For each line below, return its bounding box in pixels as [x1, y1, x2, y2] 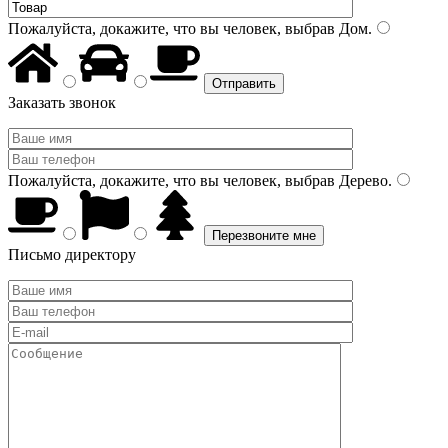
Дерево [335, 172, 388, 189]
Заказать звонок [8, 94, 116, 111]
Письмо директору [8, 246, 136, 263]
